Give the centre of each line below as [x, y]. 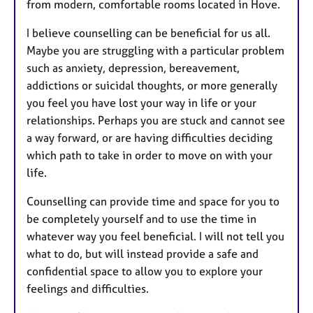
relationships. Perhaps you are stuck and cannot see [156, 121]
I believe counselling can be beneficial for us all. [148, 33]
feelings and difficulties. [88, 289]
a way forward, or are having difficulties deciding [150, 138]
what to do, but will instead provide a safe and [143, 254]
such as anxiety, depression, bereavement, [133, 68]
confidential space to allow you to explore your [145, 271]
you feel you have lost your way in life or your [141, 103]
